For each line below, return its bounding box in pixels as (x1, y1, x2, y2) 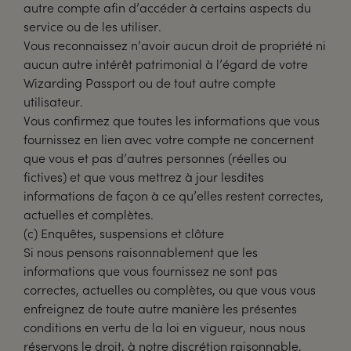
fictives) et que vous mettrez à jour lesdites (24, 168, 264, 185)
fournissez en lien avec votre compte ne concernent (24, 131, 314, 147)
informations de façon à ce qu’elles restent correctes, (24, 187, 324, 204)
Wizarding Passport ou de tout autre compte (24, 74, 276, 91)
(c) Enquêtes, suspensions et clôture (24, 225, 224, 241)
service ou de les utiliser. (24, 18, 161, 34)
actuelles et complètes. (24, 206, 154, 223)
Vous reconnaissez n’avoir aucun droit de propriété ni (24, 37, 326, 53)
